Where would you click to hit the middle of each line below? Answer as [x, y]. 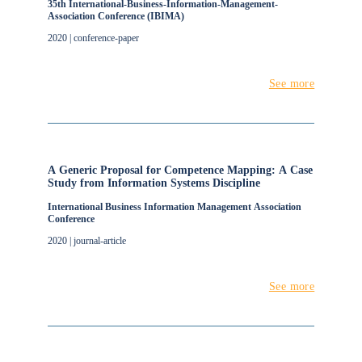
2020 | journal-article [86, 241]
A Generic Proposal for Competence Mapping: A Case [180, 170]
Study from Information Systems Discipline [154, 183]
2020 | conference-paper [93, 38]
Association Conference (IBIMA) [116, 16]
